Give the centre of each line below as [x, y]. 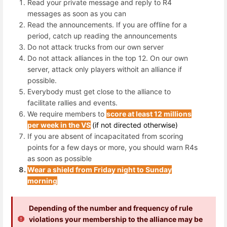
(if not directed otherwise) [135, 125]
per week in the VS [59, 125]
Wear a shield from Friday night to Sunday [100, 170]
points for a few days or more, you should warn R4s [112, 147]
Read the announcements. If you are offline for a [107, 25]
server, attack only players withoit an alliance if [105, 69]
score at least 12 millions [149, 114]
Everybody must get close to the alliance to [99, 92]
